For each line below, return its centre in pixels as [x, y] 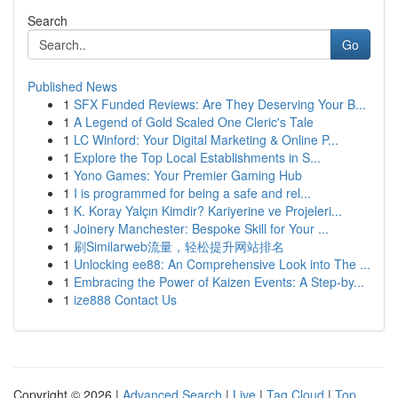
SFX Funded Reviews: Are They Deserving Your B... [220, 104]
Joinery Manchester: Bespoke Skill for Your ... [201, 228]
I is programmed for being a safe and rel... [192, 193]
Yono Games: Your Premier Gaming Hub [188, 175]
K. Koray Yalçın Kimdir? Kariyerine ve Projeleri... [208, 211]
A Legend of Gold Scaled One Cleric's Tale [194, 122]
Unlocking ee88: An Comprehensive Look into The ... [222, 264]
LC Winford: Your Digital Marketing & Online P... [206, 139]
